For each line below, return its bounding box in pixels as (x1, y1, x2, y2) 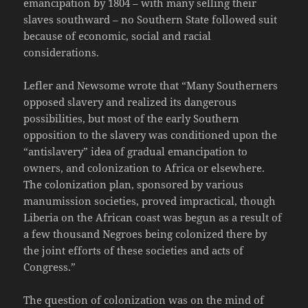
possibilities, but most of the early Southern (23, 111, 240, 126)
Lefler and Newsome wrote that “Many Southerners (23, 78, 278, 93)
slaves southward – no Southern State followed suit (23, 12, 278, 27)
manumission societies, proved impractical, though (23, 194, 276, 208)
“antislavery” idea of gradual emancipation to (23, 144, 248, 159)
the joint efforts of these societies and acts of (23, 243, 244, 258)
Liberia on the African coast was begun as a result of (23, 210, 283, 225)
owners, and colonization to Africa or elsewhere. (23, 161, 265, 175)
